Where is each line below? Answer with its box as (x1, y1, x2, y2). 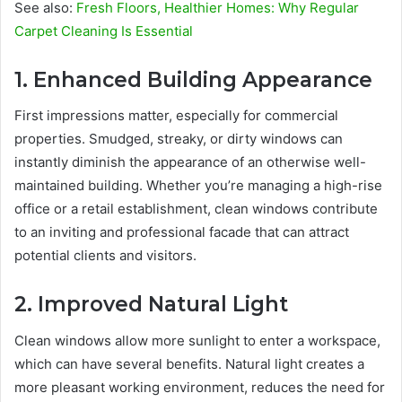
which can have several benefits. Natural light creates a (14, 354, 364, 372)
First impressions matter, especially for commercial (14, 107, 338, 125)
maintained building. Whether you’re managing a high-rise (14, 177, 382, 195)
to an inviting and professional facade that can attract (14, 223, 349, 241)
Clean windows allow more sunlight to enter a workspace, (14, 331, 380, 349)
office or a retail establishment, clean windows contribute (14, 200, 378, 218)
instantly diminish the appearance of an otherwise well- (14, 153, 366, 171)
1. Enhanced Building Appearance (14, 66, 372, 92)
